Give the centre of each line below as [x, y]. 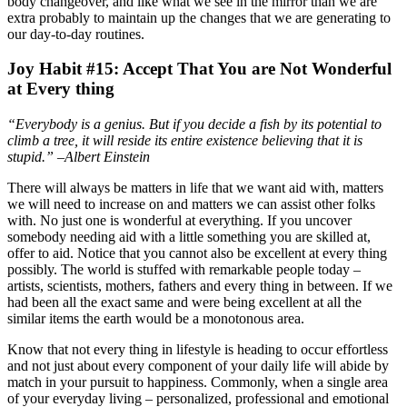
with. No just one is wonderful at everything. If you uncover [179, 221]
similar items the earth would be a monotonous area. [156, 319]
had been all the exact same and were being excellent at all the [184, 303]
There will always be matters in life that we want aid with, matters [195, 188]
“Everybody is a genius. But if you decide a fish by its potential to [194, 124]
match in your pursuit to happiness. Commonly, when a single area [198, 382]
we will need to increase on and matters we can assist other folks [191, 204]
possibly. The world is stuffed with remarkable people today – [184, 270]
